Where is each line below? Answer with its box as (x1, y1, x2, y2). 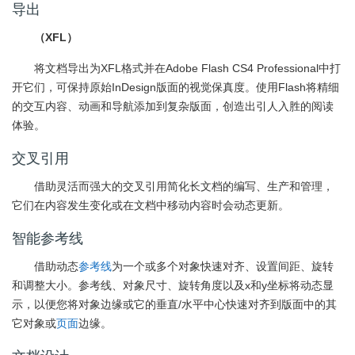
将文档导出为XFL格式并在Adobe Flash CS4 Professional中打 (34, 62, 341, 74)
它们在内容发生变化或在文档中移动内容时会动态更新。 (12, 199, 289, 212)
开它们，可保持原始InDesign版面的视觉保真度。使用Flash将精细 (12, 81, 339, 94)
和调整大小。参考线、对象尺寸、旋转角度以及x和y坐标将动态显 (12, 279, 334, 292)
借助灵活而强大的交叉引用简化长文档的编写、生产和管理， (34, 180, 334, 193)
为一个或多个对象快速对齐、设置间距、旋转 (112, 260, 334, 273)
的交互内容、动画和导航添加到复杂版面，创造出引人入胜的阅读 (12, 100, 334, 113)
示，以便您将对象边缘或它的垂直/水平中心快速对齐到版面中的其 (12, 298, 337, 311)
